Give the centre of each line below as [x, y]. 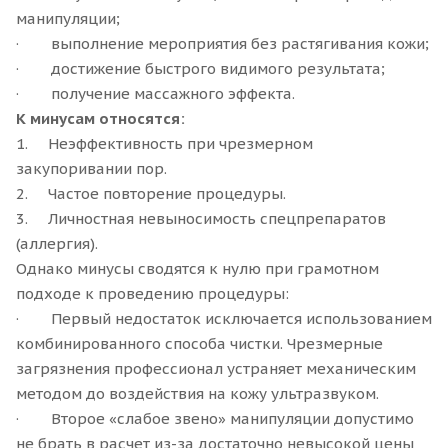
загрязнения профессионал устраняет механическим [216, 368]
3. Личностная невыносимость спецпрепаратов [201, 218]
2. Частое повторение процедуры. [151, 193]
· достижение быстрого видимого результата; [200, 68]
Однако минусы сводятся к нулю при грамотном [197, 268]
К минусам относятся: [100, 118]
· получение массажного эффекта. [155, 93]
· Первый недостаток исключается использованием [224, 318]
